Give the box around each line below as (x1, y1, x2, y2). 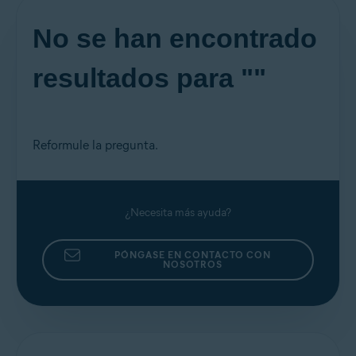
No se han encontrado (33, 23, 317, 53)
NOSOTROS (162, 258, 222, 270)
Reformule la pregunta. (33, 137, 158, 153)
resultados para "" (33, 63, 266, 93)
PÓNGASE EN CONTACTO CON (114, 249, 271, 261)
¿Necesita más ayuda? (125, 206, 231, 219)
